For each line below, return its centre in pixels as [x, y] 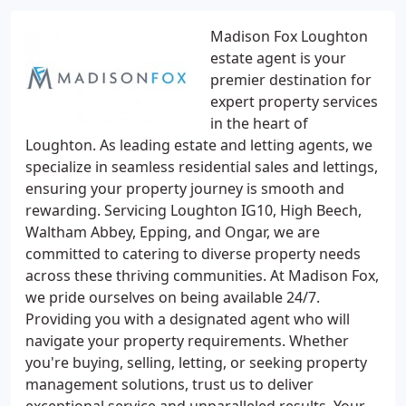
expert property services [294, 101]
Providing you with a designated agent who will [188, 319]
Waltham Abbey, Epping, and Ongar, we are [173, 232]
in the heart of [259, 123]
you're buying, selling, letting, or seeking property [196, 362]
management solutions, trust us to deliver [169, 384]
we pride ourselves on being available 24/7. [173, 297]
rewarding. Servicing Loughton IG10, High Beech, [193, 210]
